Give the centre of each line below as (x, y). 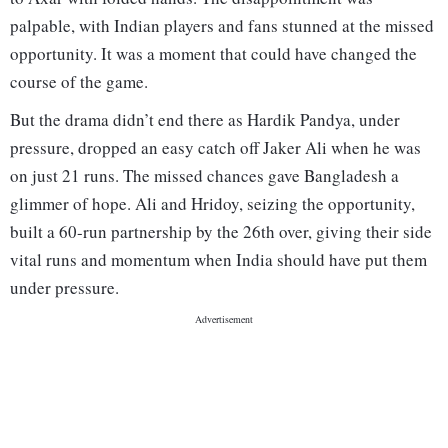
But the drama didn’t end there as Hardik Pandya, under (205, 120)
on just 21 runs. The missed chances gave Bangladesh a (204, 176)
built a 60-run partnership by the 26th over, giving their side (221, 232)
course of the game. (79, 82)
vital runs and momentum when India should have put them (218, 260)
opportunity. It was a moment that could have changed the (213, 54)
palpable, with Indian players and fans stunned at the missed (222, 26)
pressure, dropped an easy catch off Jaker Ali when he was (215, 148)
